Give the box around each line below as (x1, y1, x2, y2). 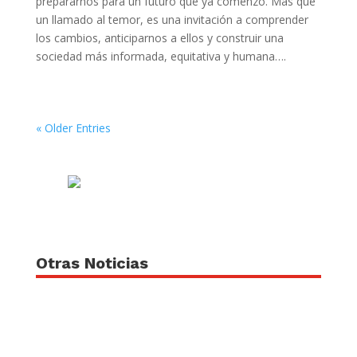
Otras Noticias (35, 253, 148, 273)
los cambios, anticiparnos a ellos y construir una (35, 30, 284, 45)
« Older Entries (35, 120, 111, 135)
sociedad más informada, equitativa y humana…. (35, 49, 286, 64)
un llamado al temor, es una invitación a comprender (35, 12, 308, 27)
